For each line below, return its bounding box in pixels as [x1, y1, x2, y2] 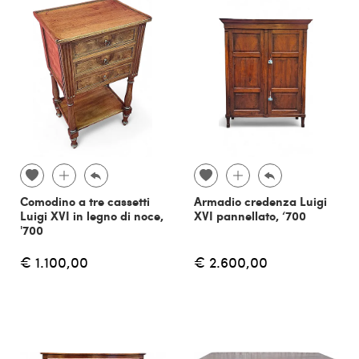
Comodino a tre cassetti [20, 192, 150, 210]
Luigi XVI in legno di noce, [20, 206, 163, 224]
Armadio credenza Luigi [193, 192, 327, 210]
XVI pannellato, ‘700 [193, 206, 306, 224]
